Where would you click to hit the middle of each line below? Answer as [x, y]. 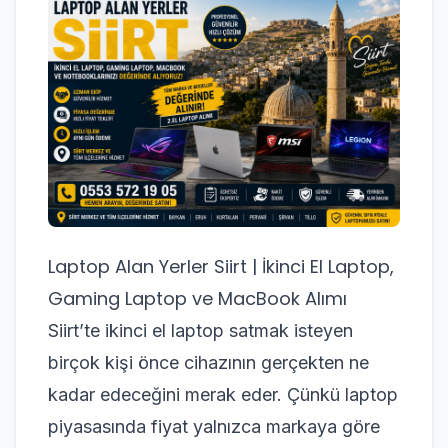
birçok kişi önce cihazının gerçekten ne [208, 362]
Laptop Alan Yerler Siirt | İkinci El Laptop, [221, 266]
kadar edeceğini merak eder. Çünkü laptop [223, 394]
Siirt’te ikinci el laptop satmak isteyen [200, 330]
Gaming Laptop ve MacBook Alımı [197, 298]
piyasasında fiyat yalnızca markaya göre [214, 426]
